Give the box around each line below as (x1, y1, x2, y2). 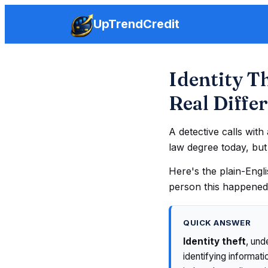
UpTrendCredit (93, 17, 179, 31)
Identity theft (183, 236, 246, 247)
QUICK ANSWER (183, 218, 251, 227)
